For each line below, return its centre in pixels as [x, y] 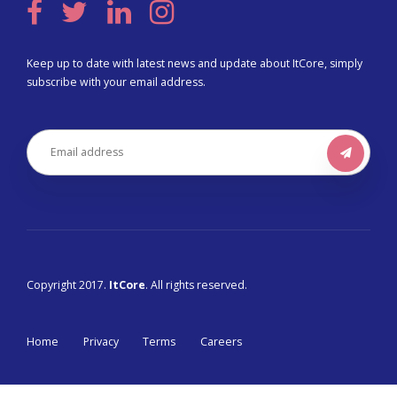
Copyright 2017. [68, 284]
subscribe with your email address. [116, 82]
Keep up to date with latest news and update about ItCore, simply [195, 63]
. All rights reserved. [196, 284]
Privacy [101, 341]
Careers [221, 341]
